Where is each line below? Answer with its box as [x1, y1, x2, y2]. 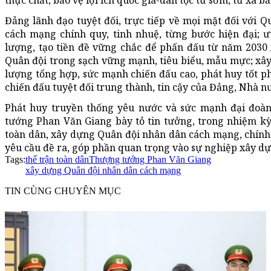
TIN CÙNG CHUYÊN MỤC [5, 185, 121, 196]
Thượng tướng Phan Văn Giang [89, 154, 211, 165]
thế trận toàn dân [25, 154, 89, 165]
